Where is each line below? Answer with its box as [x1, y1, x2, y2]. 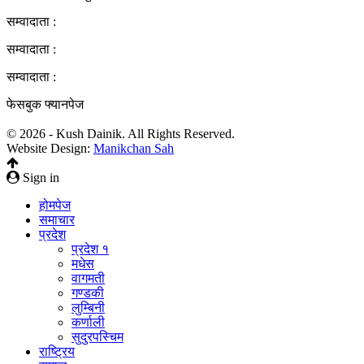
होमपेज [39, 197, 71, 212]
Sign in [19, 170, 59, 184]
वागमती [71, 271, 105, 285]
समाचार [39, 212, 75, 227]
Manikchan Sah [93, 141, 174, 155]
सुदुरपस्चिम [71, 329, 123, 344]
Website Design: [6, 141, 93, 155]
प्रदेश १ [71, 241, 109, 256]
